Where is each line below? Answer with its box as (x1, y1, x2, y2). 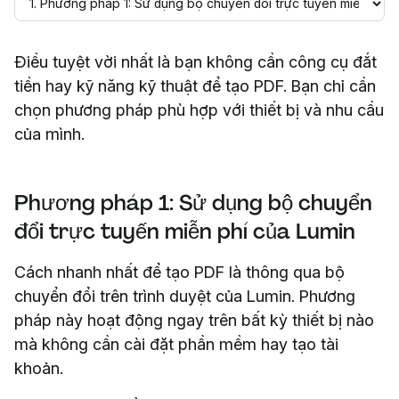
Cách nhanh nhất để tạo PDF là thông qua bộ (14, 262, 345, 281)
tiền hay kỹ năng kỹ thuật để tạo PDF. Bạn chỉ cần (14, 76, 376, 95)
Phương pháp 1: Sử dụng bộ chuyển (14, 188, 372, 216)
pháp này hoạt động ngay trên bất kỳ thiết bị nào (14, 310, 374, 330)
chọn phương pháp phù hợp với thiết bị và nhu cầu (14, 100, 384, 119)
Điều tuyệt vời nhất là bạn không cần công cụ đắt (14, 52, 377, 71)
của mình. (14, 124, 85, 143)
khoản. (14, 358, 63, 378)
